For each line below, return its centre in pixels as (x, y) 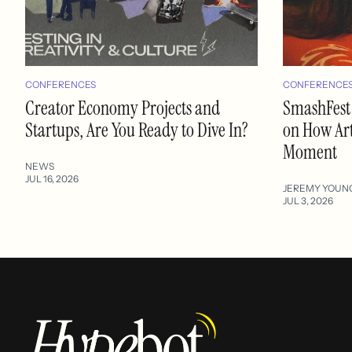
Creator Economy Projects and (123, 108)
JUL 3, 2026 (308, 200)
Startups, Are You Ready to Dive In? (137, 130)
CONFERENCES (60, 84)
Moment (310, 152)
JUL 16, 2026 (52, 178)
